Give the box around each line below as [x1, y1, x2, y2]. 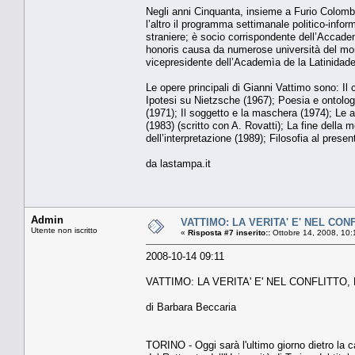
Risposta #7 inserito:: [188, 227, 270, 237]
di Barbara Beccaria [146, 300, 236, 313]
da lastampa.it [146, 157, 211, 170]
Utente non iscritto [31, 225, 97, 235]
